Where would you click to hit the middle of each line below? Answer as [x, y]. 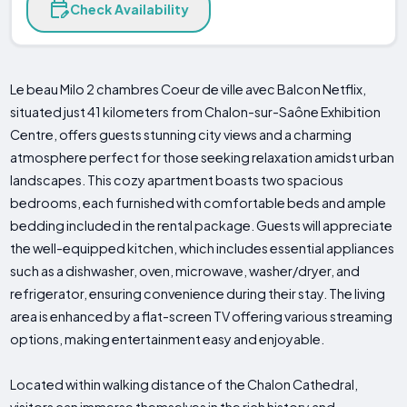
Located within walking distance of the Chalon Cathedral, [184, 385]
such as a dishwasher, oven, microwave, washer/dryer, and [185, 271]
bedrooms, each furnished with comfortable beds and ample [199, 203]
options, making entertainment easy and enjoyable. [168, 339]
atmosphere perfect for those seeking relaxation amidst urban [203, 158]
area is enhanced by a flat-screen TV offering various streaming [202, 317]
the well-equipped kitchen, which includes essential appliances [203, 248]
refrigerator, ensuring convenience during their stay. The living [198, 294]
